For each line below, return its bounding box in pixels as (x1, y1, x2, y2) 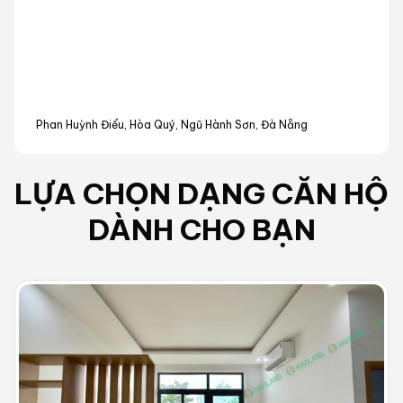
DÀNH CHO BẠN (87, 211, 316, 248)
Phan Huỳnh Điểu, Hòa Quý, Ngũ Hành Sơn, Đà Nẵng (36, 118, 308, 132)
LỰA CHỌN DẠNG (14, 175, 265, 212)
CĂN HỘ (272, 175, 389, 212)
